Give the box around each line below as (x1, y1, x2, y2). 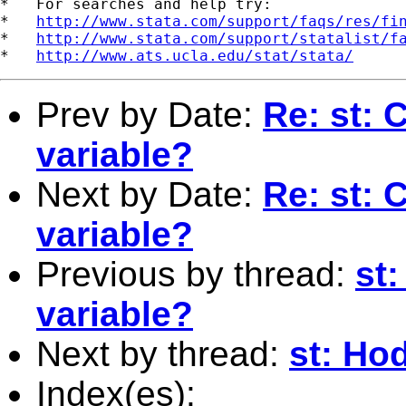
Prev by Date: (36, 94, 263, 134)
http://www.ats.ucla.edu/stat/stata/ (36, 46, 353, 64)
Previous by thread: (36, 254, 355, 294)
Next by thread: (36, 333, 289, 373)
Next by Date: (36, 174, 263, 214)
